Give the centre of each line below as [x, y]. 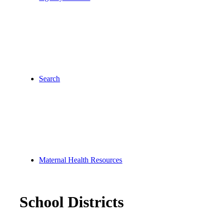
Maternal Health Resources [81, 160]
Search [50, 79]
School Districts [72, 202]
